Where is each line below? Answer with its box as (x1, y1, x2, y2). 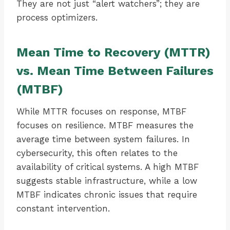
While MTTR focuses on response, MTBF (16, 106, 186, 117)
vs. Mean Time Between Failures (16, 64, 214, 79)
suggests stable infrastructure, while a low (16, 176, 197, 186)
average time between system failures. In (16, 134, 190, 145)
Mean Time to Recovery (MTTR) (16, 45, 210, 60)
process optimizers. (16, 12, 98, 23)
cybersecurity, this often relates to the (16, 148, 178, 159)
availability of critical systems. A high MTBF (16, 162, 199, 172)
